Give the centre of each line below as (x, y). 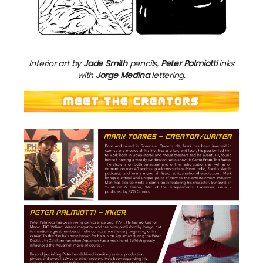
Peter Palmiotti (189, 63)
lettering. (168, 75)
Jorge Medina (122, 75)
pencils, (144, 63)
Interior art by (56, 63)
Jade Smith (105, 63)
